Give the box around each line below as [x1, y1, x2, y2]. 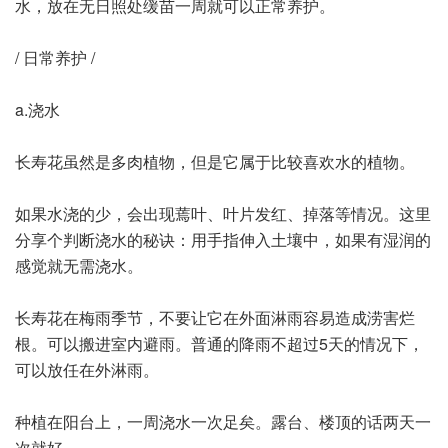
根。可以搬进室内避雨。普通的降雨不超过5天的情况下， [15, 331, 424, 355]
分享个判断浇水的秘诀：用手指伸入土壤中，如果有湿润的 [15, 227, 431, 251]
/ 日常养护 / [15, 45, 95, 69]
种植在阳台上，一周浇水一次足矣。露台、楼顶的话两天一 [15, 409, 431, 433]
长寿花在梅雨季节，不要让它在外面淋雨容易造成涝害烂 [15, 305, 415, 329]
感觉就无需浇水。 [15, 253, 143, 277]
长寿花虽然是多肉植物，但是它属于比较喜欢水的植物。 [15, 149, 415, 173]
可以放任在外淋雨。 [15, 357, 159, 381]
